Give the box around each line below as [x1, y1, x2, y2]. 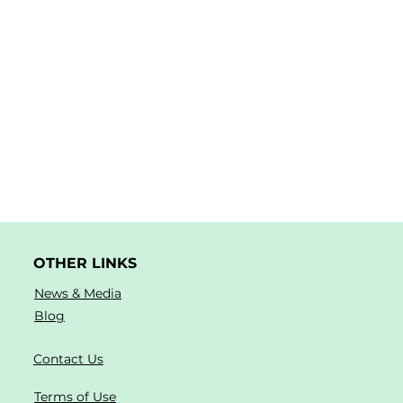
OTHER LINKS [33, 254, 137, 272]
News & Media [34, 284, 121, 301]
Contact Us [33, 350, 103, 367]
